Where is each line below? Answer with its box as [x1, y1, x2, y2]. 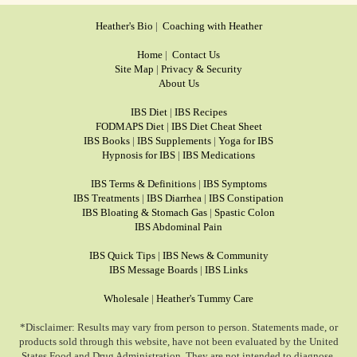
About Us [158, 77, 199, 89]
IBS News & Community [162, 249, 269, 261]
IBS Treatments [73, 192, 139, 204]
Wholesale [104, 292, 149, 304]
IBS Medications [182, 149, 255, 161]
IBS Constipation [209, 192, 284, 204]
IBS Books [84, 135, 130, 147]
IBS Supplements [137, 135, 211, 147]
